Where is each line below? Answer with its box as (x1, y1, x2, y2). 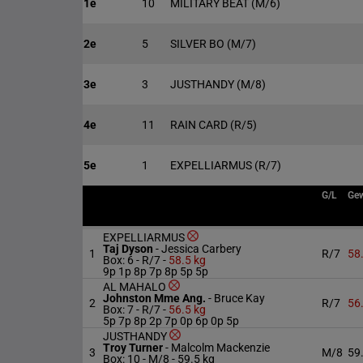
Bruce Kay (214, 292, 265, 305)
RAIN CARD (170, 118, 230, 131)
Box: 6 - (103, 254, 139, 267)
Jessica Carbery (161, 242, 241, 255)
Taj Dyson (103, 242, 156, 255)
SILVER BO (170, 37, 227, 50)
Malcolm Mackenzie (171, 341, 270, 354)
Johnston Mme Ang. (103, 292, 208, 305)
